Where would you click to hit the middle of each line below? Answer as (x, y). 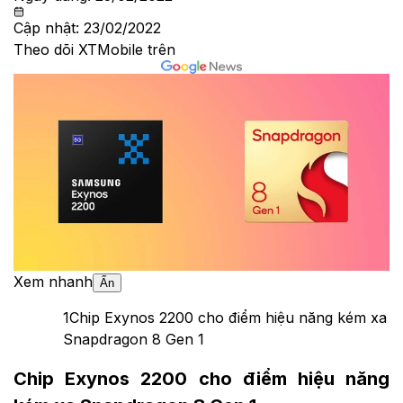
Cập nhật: (49, 28)
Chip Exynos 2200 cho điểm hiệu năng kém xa (228, 317)
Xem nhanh (53, 281)
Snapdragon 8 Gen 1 (134, 339)
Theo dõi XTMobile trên (94, 50)
